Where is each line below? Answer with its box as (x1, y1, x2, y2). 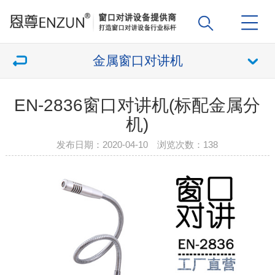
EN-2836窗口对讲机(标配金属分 (14, 96, 261, 115)
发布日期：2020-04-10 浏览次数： (56, 139, 204, 150)
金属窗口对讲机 (92, 53, 183, 68)
